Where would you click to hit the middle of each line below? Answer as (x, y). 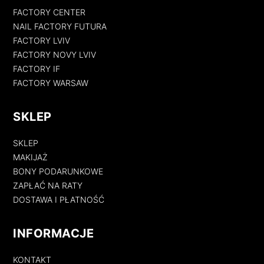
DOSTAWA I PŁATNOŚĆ (59, 199)
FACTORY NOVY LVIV (55, 54)
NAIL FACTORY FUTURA (60, 26)
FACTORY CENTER (49, 12)
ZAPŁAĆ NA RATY (48, 185)
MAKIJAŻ (31, 157)
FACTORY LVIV (42, 40)
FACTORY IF (37, 68)
